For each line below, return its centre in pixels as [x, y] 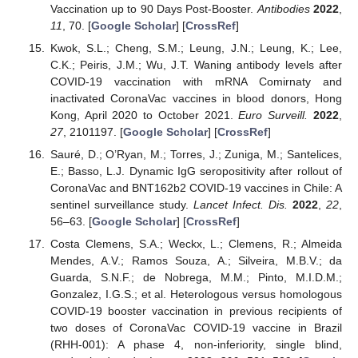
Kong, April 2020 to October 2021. [144, 115]
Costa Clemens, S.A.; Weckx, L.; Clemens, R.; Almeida [196, 244]
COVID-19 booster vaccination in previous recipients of [196, 311]
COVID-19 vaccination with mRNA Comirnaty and [196, 81]
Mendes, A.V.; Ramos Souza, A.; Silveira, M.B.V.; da [196, 261]
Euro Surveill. [273, 115]
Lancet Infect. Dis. [240, 204]
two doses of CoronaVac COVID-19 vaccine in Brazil [196, 328]
